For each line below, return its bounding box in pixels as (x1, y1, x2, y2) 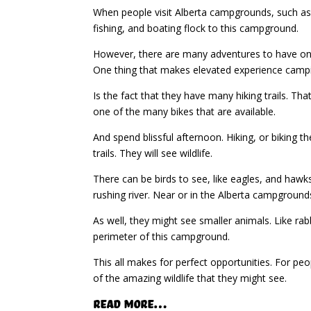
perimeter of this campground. (93, 229, 230, 243)
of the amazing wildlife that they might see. (93, 271, 287, 285)
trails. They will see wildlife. (93, 146, 213, 160)
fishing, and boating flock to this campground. (93, 21, 299, 35)
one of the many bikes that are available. (93, 104, 276, 118)
